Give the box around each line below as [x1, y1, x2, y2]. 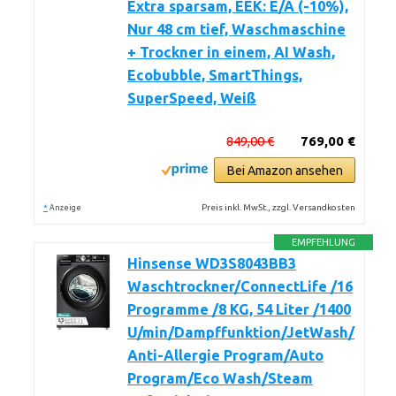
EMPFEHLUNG [292, 237, 356, 247]
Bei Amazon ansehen [226, 164, 343, 178]
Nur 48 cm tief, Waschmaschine [127, 21, 346, 37]
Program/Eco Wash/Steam [127, 370, 313, 386]
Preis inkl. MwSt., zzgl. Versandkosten [202, 202, 356, 212]
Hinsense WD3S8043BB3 [127, 255, 296, 271]
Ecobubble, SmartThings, [127, 67, 302, 83]
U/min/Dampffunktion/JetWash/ [127, 324, 354, 340]
